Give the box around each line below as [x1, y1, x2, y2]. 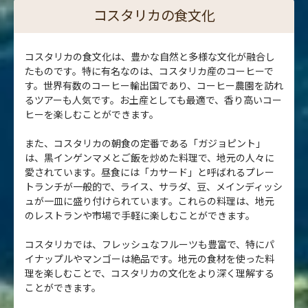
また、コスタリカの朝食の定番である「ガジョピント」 [25, 135, 265, 150]
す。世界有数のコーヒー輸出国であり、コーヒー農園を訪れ [25, 78, 283, 92]
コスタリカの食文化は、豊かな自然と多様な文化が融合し [25, 49, 275, 63]
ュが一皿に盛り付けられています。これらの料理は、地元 [25, 193, 274, 208]
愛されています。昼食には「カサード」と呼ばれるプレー [25, 164, 274, 179]
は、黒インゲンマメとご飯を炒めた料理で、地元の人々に [25, 150, 274, 164]
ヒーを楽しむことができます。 [25, 107, 159, 121]
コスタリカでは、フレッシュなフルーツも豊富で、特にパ [25, 236, 274, 251]
